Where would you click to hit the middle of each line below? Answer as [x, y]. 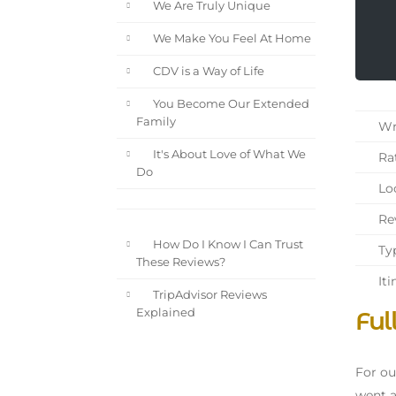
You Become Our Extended [229, 104]
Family [156, 122]
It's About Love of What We [228, 155]
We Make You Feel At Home [230, 39]
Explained [166, 313]
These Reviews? [181, 263]
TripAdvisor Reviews [208, 295]
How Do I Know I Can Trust [226, 245]
